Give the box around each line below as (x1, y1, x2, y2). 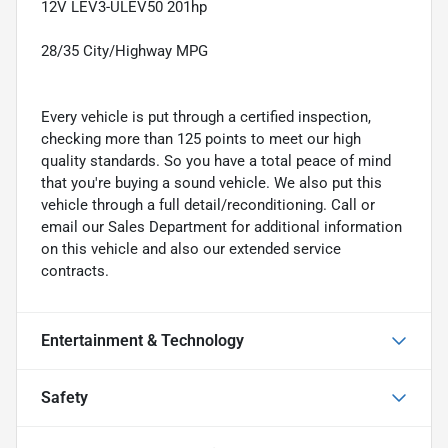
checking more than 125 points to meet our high (41, 129, 361, 148)
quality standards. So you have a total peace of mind (41, 151, 391, 170)
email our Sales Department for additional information (41, 217, 402, 236)
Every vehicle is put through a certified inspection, (41, 107, 371, 126)
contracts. (41, 261, 109, 280)
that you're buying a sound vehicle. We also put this (41, 173, 382, 192)
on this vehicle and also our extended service (41, 239, 341, 258)
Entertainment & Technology (41, 330, 244, 350)
